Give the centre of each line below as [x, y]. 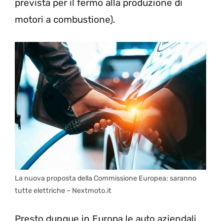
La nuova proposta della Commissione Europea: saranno [106, 178]
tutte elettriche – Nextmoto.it [63, 190]
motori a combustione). [65, 19]
